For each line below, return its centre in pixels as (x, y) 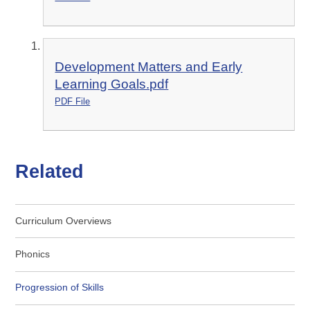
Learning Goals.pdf (112, 84)
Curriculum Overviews (64, 221)
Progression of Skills (60, 288)
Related (50, 172)
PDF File (73, 102)
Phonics (33, 254)
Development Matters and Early (149, 67)
